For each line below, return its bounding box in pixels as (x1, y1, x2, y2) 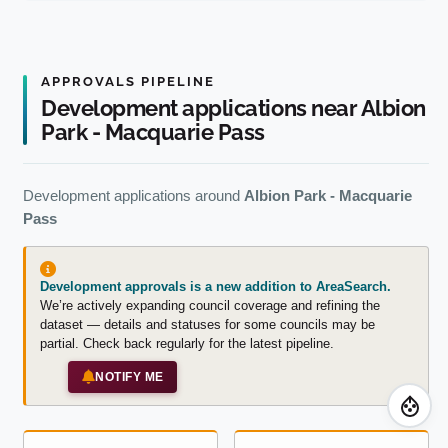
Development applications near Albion (41, 95, 426, 121)
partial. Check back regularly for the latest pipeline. (40, 335, 334, 351)
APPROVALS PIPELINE (41, 73, 215, 89)
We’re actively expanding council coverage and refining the (40, 297, 380, 313)
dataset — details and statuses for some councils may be (40, 316, 375, 332)
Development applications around (23, 186, 244, 204)
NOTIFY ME (95, 369, 164, 384)
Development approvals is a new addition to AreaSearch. (40, 278, 391, 294)
